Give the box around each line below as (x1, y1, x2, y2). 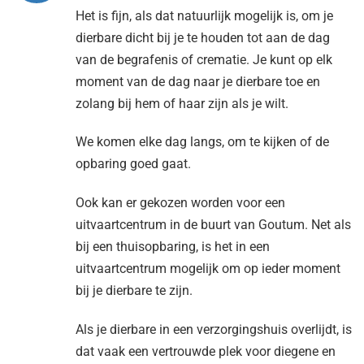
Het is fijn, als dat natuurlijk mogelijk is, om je (75, 7, 333, 24)
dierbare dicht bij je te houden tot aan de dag (75, 29, 330, 45)
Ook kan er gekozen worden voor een (75, 195, 285, 211)
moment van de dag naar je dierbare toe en (75, 73, 320, 89)
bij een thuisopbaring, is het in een (75, 239, 270, 255)
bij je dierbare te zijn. (75, 283, 193, 299)
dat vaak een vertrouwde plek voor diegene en (75, 343, 336, 359)
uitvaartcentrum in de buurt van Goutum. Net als (75, 217, 351, 233)
